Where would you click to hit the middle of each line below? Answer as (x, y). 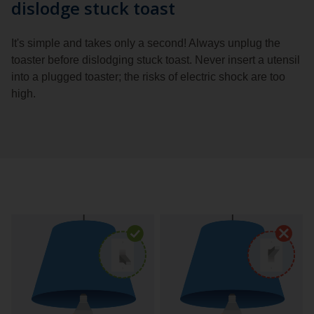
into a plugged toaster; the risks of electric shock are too (148, 76)
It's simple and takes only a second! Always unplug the (146, 43)
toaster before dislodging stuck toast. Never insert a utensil (156, 60)
